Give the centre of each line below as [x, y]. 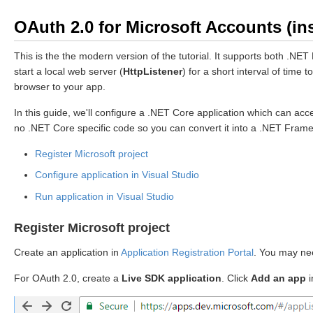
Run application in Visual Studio [104, 196]
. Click [236, 278]
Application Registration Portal [187, 252]
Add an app [278, 278]
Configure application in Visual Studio [117, 175]
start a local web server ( [68, 71]
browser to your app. [60, 87]
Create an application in [67, 252]
